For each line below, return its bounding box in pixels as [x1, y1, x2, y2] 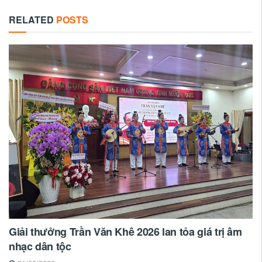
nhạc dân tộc [9, 239, 71, 254]
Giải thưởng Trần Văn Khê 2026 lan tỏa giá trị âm [9, 224, 242, 240]
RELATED [9, 13, 54, 27]
